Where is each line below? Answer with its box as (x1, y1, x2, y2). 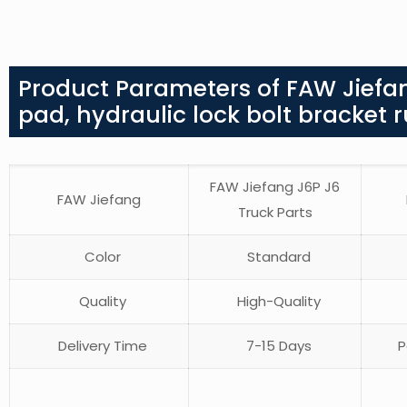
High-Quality (229, 292, 321, 312)
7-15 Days (238, 336, 312, 356)
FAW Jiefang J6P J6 (210, 177, 340, 197)
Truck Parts (237, 203, 313, 223)
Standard (239, 247, 311, 267)
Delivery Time (51, 336, 147, 356)
